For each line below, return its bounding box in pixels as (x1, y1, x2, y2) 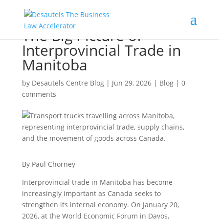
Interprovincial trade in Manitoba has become (22, 177, 173, 187)
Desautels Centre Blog (31, 78, 104, 88)
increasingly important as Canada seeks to (22, 189, 161, 198)
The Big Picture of (22, 25, 142, 45)
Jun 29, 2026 (111, 78, 152, 88)
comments (22, 89, 56, 99)
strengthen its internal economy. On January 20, (22, 200, 179, 209)
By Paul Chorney (22, 159, 75, 169)
